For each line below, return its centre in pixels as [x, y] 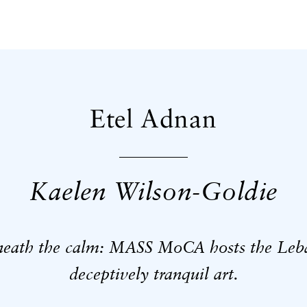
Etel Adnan [153, 121]
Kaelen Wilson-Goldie [153, 193]
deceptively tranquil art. [153, 275]
